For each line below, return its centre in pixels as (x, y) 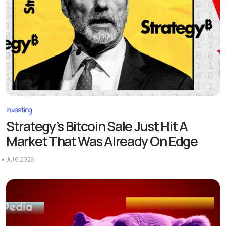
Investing (19, 109)
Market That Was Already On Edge (102, 141)
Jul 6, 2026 (20, 159)
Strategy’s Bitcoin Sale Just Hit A (97, 126)
